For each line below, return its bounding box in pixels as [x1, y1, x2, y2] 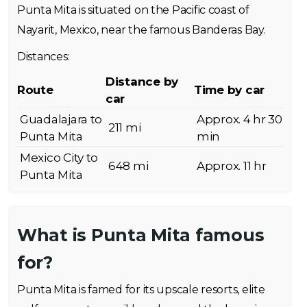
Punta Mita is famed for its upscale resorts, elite [17, 283, 265, 296]
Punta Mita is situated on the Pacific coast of [17, 3, 249, 16]
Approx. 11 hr [197, 159, 267, 173]
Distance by [106, 75, 179, 88]
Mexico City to [20, 151, 99, 164]
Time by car [194, 83, 265, 97]
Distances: [17, 50, 70, 63]
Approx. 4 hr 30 [197, 112, 282, 126]
